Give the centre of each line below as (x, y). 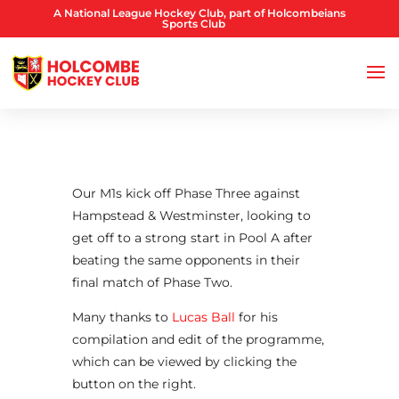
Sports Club (193, 24)
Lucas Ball (203, 317)
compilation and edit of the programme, (198, 339)
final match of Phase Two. (152, 282)
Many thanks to (122, 317)
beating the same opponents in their (186, 260)
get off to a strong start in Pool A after (192, 238)
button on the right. (134, 384)
